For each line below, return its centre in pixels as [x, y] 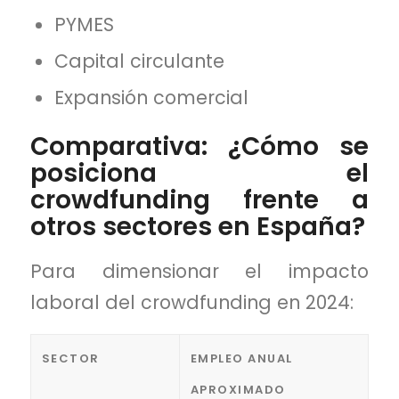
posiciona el [199, 173]
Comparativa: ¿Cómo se [199, 146]
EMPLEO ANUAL [241, 358]
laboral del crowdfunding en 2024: [191, 303]
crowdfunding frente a [199, 199]
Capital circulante [140, 61]
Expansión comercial [152, 97]
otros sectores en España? [197, 226]
